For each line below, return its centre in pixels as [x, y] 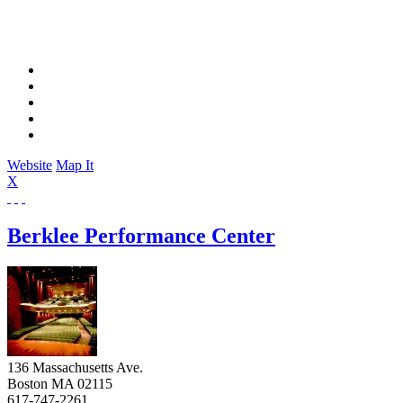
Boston [27, 383]
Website [30, 166]
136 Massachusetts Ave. [75, 367]
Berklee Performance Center [141, 235]
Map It [75, 166]
